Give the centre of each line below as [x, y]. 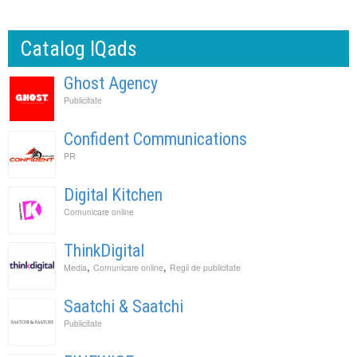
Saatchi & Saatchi [124, 306]
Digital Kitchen [113, 194]
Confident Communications [155, 139]
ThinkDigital [104, 250]
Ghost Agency [111, 83]
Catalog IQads [78, 48]
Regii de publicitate [205, 267]
